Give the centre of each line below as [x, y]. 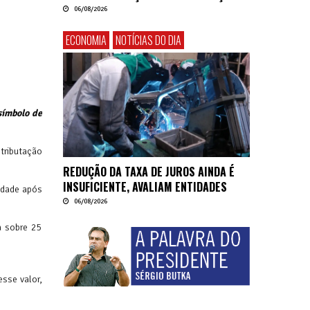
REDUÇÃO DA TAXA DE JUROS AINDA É [149, 172]
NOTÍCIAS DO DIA [148, 40]
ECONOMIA [86, 40]
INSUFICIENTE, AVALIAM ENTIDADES [145, 187]
